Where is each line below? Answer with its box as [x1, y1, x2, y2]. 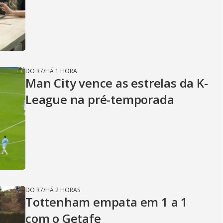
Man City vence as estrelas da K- [25, 74, 208, 91]
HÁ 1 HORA [45, 66, 77, 75]
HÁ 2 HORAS [45, 185, 80, 194]
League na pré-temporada [25, 91, 174, 108]
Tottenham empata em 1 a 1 [25, 193, 188, 210]
